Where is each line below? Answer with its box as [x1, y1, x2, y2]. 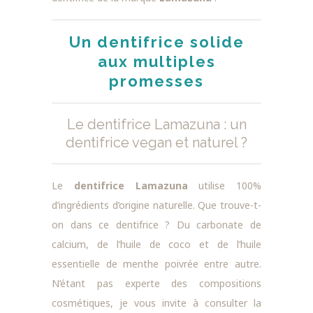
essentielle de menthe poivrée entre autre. [52, 256, 261, 270]
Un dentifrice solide [68, 32, 245, 51]
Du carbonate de [176, 217, 262, 231]
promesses [109, 71, 204, 90]
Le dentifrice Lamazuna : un [66, 115, 247, 133]
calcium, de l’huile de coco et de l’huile [52, 237, 261, 251]
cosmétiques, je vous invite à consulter [52, 296, 254, 310]
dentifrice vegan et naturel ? [66, 133, 247, 151]
